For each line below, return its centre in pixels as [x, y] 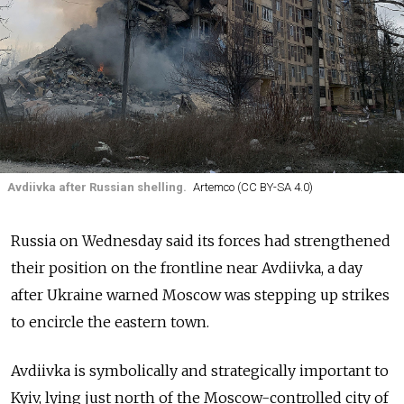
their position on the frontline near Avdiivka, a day [187, 268]
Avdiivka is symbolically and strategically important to [200, 371]
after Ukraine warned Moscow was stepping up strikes [200, 295]
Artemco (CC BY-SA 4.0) [252, 187]
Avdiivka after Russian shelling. [97, 187]
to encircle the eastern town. [110, 322]
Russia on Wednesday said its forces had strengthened [201, 241]
